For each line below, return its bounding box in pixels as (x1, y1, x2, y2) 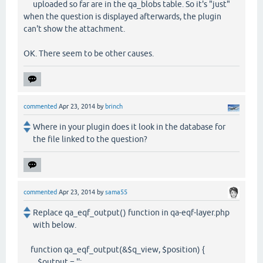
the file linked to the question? (33, 134, 147, 144)
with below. (33, 220, 76, 230)
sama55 (105, 188, 127, 195)
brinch (105, 102, 123, 110)
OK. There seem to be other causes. (23, 48, 154, 58)
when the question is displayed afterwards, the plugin (23, 11, 221, 21)
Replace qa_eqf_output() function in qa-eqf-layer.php (33, 208, 230, 218)
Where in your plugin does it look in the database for (33, 122, 225, 131)
